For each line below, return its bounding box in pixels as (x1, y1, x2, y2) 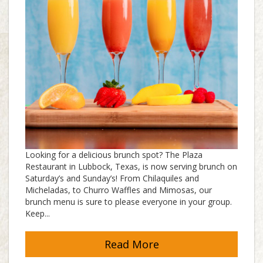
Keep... (25, 208, 50, 220)
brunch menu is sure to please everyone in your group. (25, 196, 232, 208)
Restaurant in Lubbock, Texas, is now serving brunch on (25, 161, 237, 173)
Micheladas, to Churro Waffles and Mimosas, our (25, 184, 212, 196)
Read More (104, 237, 159, 252)
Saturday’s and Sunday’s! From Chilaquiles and (25, 173, 199, 184)
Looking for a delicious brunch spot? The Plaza (25, 149, 203, 161)
